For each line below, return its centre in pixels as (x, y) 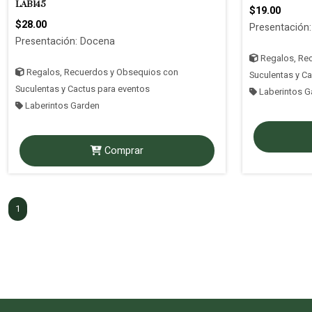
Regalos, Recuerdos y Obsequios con (101, 72)
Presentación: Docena (65, 41)
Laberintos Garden (61, 106)
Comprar (122, 151)
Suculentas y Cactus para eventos (83, 89)
